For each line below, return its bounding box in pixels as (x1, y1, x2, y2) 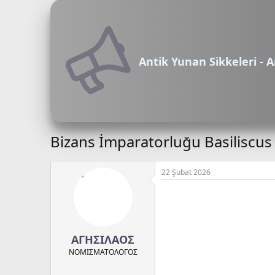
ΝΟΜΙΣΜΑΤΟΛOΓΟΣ (68, 246, 137, 257)
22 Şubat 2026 (161, 166, 211, 177)
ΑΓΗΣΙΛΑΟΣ (71, 231, 134, 247)
